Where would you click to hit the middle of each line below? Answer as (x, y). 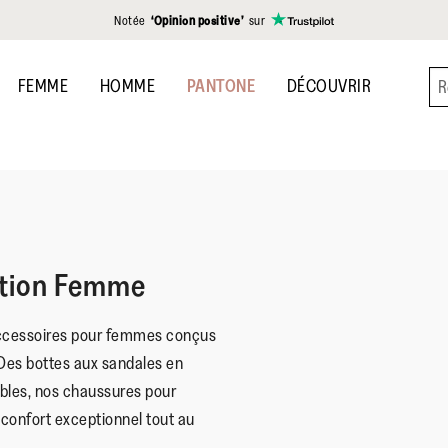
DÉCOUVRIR (328, 86)
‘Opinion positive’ (198, 20)
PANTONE (220, 86)
